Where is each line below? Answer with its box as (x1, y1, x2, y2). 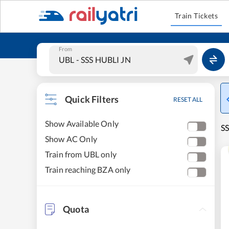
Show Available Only (45, 119, 119, 128)
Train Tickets (174, 11, 218, 20)
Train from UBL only (45, 149, 117, 159)
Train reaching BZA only (45, 165, 131, 174)
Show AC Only (45, 134, 97, 144)
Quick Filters (65, 94, 119, 105)
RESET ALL (173, 96, 202, 103)
